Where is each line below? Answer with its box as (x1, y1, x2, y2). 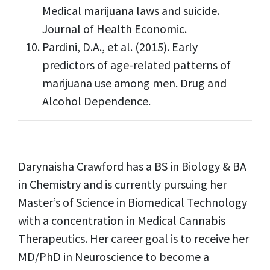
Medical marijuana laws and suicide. (42, 3, 219, 19)
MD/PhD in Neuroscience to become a (18, 249, 209, 265)
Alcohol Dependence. (42, 93, 151, 109)
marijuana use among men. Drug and (42, 75, 227, 91)
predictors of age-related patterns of (42, 57, 231, 73)
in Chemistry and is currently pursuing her (18, 177, 227, 192)
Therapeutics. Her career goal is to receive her (18, 231, 249, 246)
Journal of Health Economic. (42, 21, 187, 37)
